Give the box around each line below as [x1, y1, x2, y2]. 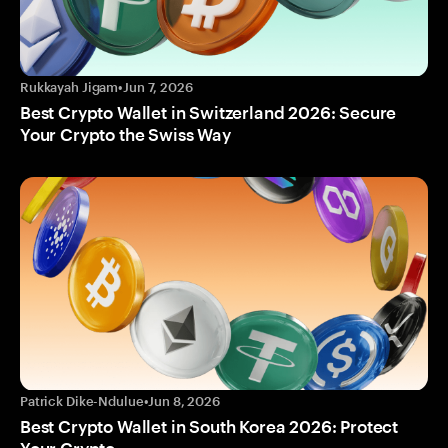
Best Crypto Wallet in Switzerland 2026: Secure [20, 101, 397, 122]
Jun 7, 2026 [123, 78, 193, 95]
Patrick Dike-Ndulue [20, 393, 144, 410]
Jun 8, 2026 [148, 393, 220, 410]
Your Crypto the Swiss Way [20, 123, 231, 144]
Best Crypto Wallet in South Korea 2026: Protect [20, 416, 399, 437]
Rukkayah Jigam [20, 78, 119, 95]
